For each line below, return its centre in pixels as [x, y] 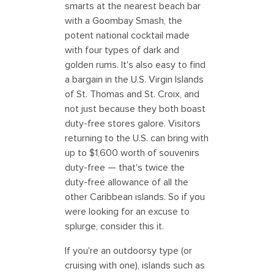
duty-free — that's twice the [125, 167]
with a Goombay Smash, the [124, 20]
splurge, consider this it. [114, 226]
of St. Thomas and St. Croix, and [132, 94]
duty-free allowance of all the [127, 182]
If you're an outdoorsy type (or [128, 250]
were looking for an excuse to [127, 211]
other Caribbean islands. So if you [135, 197]
